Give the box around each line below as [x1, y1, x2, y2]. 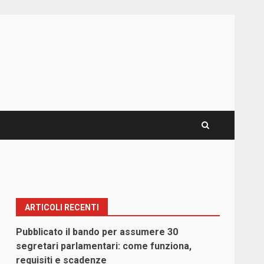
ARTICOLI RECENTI [25, 203, 100, 213]
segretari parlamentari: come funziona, [16, 240, 192, 252]
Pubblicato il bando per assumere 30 [16, 226, 179, 238]
